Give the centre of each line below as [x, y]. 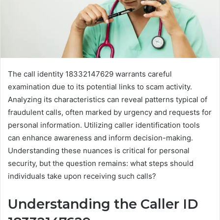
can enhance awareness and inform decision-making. [100, 138]
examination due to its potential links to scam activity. [100, 87]
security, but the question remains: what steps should [101, 163]
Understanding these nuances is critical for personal [99, 151]
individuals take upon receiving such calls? [82, 176]
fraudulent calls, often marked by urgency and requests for [110, 112]
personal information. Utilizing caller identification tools [104, 125]
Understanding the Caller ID [103, 204]
